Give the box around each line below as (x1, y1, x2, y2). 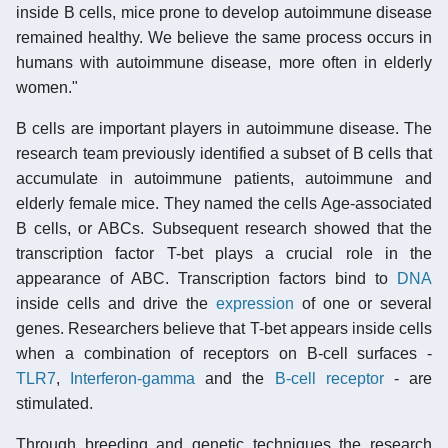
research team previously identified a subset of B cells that (16, 144, 432, 162)
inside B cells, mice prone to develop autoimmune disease (16, 3, 432, 21)
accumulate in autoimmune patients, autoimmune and (16, 169, 432, 187)
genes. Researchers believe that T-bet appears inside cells (16, 319, 432, 337)
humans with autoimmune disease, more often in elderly (16, 53, 432, 71)
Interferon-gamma (70, 369, 196, 387)
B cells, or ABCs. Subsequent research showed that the (16, 219, 432, 237)
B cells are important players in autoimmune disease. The (16, 119, 432, 137)
